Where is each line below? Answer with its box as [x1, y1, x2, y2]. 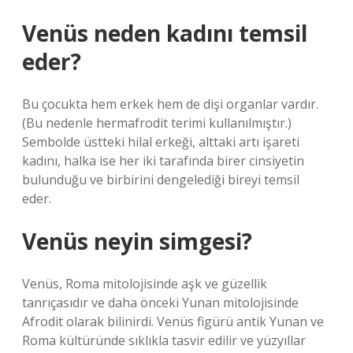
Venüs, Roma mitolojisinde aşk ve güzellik [22, 275, 267, 292]
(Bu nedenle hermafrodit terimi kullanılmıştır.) [22, 114, 292, 132]
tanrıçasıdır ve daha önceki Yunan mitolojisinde [22, 294, 299, 311]
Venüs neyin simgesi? [22, 226, 252, 256]
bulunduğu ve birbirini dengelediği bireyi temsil [22, 171, 299, 188]
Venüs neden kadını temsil [22, 18, 307, 48]
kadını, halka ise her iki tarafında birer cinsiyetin [22, 152, 304, 169]
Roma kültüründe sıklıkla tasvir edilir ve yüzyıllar [22, 332, 306, 349]
